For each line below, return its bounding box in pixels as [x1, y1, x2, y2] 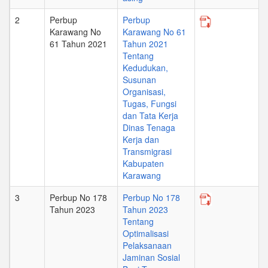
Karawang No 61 [123, 26, 186, 38]
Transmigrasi [123, 145, 172, 158]
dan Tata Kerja [123, 109, 178, 122]
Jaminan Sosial [123, 251, 180, 264]
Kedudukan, [123, 62, 168, 74]
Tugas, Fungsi [123, 98, 176, 110]
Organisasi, [123, 86, 166, 98]
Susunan [123, 74, 156, 86]
